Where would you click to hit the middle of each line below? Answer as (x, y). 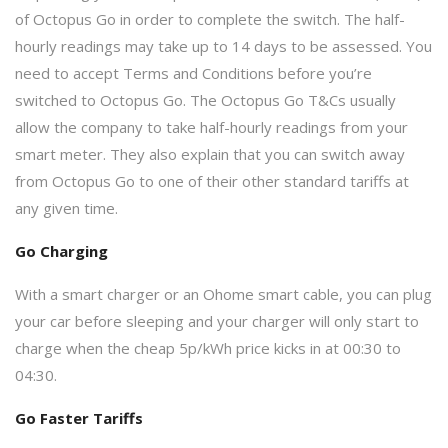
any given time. (66, 207)
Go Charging (61, 250)
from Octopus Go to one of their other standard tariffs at (212, 180)
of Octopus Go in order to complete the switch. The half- (210, 18)
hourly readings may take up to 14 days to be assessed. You (223, 45)
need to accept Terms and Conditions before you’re (193, 72)
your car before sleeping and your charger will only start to (217, 320)
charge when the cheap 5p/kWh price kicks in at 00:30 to (208, 347)
